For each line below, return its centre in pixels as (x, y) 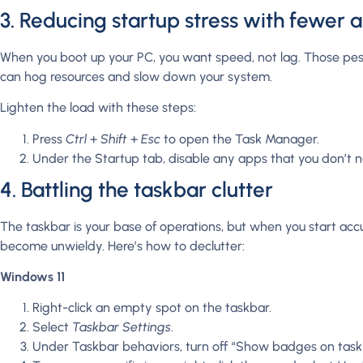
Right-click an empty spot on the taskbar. (152, 308)
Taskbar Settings (122, 327)
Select (52, 327)
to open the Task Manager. (241, 139)
